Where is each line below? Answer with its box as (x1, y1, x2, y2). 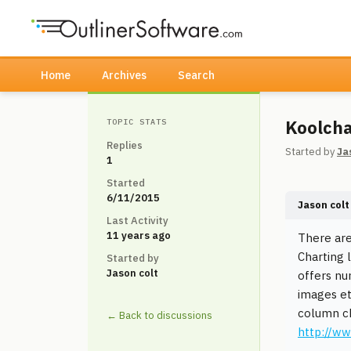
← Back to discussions (107, 309, 212, 322)
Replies (107, 139, 143, 152)
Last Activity (107, 214, 168, 227)
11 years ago (107, 229, 171, 242)
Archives (102, 68, 147, 82)
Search (178, 68, 215, 82)
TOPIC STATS (107, 117, 167, 127)
